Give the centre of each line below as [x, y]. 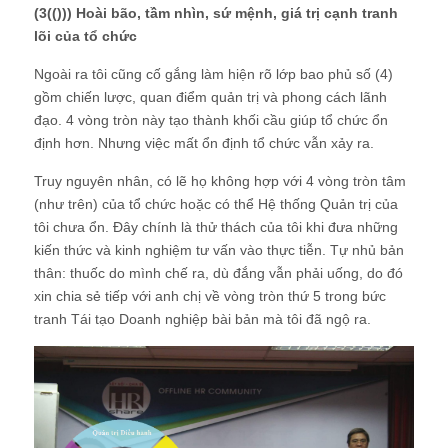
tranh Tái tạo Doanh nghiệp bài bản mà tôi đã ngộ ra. [202, 319]
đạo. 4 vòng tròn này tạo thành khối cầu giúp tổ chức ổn [211, 120]
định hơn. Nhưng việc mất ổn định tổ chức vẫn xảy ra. [204, 143]
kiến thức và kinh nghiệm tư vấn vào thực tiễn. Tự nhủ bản [219, 250]
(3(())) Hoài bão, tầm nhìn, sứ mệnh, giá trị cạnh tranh [216, 13]
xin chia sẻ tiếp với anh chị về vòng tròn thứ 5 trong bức [210, 296]
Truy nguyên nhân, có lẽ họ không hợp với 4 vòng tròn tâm [220, 181]
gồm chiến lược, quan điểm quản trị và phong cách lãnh [210, 97]
